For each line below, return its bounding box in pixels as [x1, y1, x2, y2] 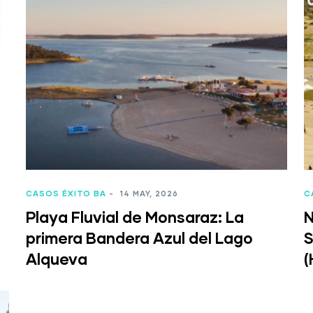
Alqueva [25, 249, 87, 269]
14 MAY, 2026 [116, 189, 178, 198]
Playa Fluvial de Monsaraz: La [25, 208, 244, 227]
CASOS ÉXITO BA [25, 189, 106, 198]
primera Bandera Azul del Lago [25, 228, 253, 248]
